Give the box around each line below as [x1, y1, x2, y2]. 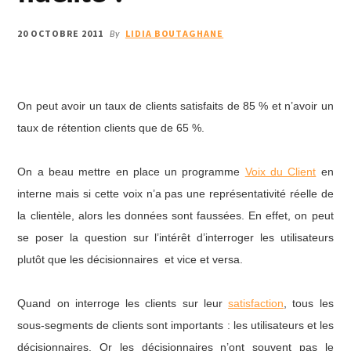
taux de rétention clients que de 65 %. [17, 121, 205, 134]
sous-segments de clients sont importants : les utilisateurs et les [17, 318, 334, 331]
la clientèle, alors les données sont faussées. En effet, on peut [17, 208, 334, 222]
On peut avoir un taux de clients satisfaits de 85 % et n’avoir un [17, 99, 334, 112]
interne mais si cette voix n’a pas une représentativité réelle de [17, 186, 334, 200]
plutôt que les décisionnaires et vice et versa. [17, 252, 244, 266]
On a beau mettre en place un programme [17, 165, 245, 178]
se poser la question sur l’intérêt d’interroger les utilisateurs [17, 230, 334, 244]
